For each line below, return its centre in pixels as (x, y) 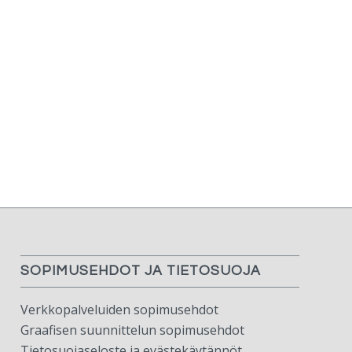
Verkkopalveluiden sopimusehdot (120, 309)
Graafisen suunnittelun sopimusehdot (133, 330)
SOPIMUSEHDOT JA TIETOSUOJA (141, 271)
